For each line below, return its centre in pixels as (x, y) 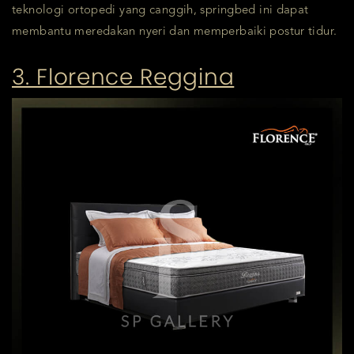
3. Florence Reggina (123, 77)
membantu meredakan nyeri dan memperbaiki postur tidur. (175, 32)
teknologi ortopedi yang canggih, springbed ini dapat (160, 10)
